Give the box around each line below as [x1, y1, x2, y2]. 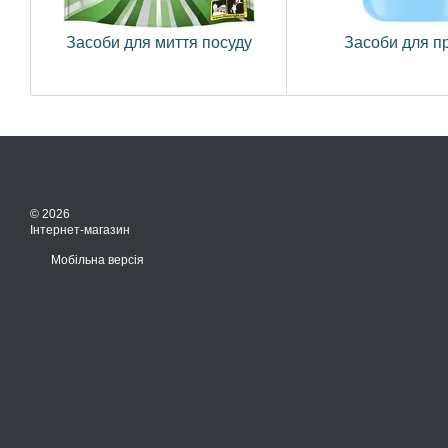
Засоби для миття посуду [65, 34, 252, 51]
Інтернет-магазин [30, 223, 130, 238]
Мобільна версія [48, 253, 144, 268]
